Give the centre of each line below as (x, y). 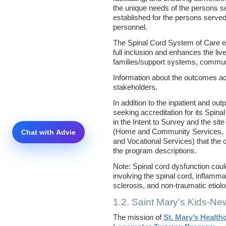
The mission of (138, 217)
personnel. (130, 27)
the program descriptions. (155, 151)
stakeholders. (135, 87)
